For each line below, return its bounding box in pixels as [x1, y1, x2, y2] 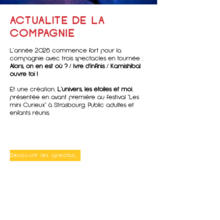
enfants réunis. [10, 109, 50, 117]
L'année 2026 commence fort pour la [10, 47, 121, 55]
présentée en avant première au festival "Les [10, 93, 139, 101]
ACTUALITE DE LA [10, 14, 105, 27]
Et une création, [10, 85, 57, 93]
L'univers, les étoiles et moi [57, 85, 132, 93]
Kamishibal [110, 62, 140, 70]
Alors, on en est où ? [10, 62, 67, 70]
